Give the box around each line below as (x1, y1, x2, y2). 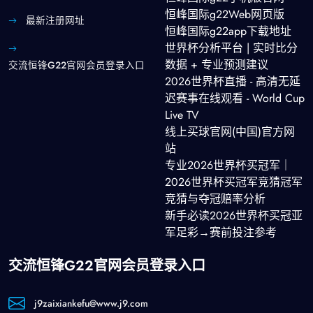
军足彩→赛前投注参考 (165, 224, 277, 240)
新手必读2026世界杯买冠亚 (165, 207, 303, 224)
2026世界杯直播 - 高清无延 (165, 73, 300, 89)
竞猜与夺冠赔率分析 (165, 190, 265, 207)
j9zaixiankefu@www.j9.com (34, 296, 148, 310)
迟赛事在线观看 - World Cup (165, 89, 305, 106)
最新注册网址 (26, 13, 85, 27)
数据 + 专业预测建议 (165, 56, 268, 73)
